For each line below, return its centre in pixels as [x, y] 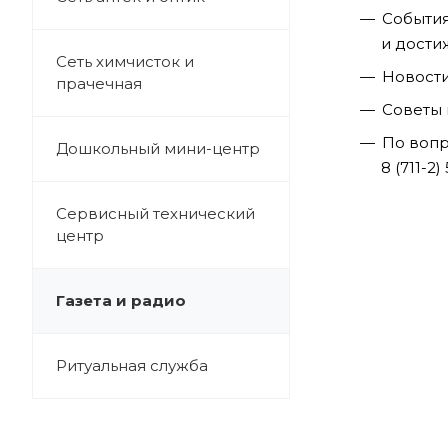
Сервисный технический [155, 213]
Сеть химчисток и [125, 61]
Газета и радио [121, 300]
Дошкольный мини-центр [158, 148]
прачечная [99, 83]
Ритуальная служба [132, 365]
